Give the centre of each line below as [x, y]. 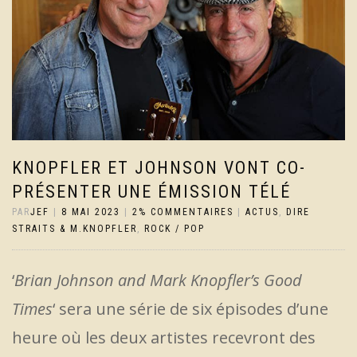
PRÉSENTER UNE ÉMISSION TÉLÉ [151, 192]
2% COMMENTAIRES [183, 212]
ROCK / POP [175, 229]
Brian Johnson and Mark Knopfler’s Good [158, 280]
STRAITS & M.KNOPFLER [75, 229]
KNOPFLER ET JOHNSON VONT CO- [159, 168]
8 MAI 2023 [91, 212]
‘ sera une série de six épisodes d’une [190, 309]
